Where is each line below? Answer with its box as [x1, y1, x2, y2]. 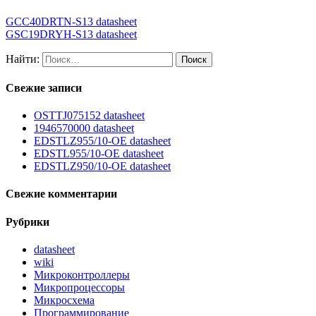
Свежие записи [6, 81, 82, 94]
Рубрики [6, 215, 49, 228]
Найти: [6, 52, 39, 65]
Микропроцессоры [34, 281, 125, 294]
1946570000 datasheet [34, 122, 134, 135]
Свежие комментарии [6, 188, 117, 200]
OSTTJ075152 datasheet [34, 109, 145, 122]
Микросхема [34, 294, 95, 307]
